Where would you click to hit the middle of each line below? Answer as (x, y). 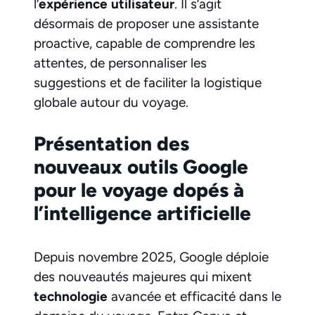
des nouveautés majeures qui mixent (143, 277)
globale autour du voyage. (111, 102)
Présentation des (111, 144)
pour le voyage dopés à (139, 190)
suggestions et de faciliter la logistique (148, 82)
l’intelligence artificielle (142, 213)
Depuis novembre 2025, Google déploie (151, 257)
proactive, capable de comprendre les (144, 43)
